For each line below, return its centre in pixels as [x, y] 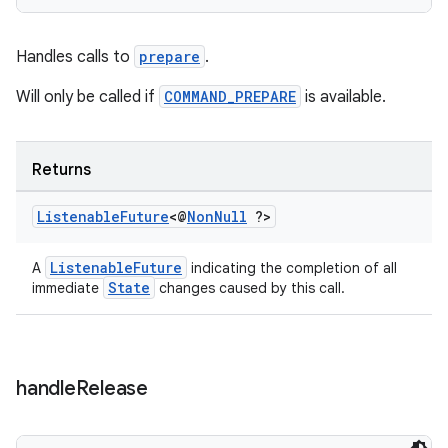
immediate [67, 288]
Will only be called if [87, 97]
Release [111, 388]
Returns [61, 170]
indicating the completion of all [292, 268]
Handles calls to [75, 57]
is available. [343, 97]
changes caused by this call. [250, 288]
